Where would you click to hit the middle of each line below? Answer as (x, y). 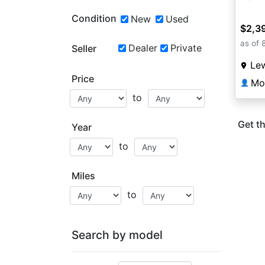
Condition (94, 18)
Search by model (117, 235)
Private (186, 48)
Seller (84, 49)
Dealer (143, 48)
